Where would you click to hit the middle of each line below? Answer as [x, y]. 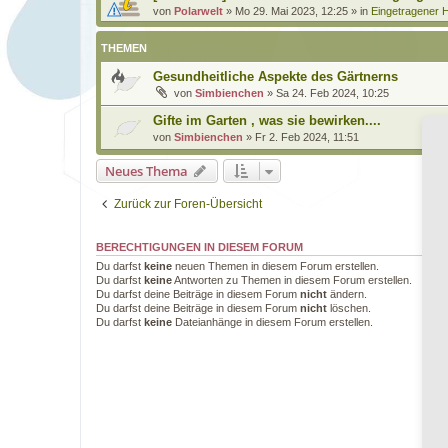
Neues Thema [146, 171]
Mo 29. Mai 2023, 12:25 [291, 11]
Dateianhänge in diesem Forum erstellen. [272, 322]
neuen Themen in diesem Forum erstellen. [275, 266]
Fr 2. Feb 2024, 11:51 [307, 137]
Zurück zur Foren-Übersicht [188, 204]
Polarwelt [198, 11]
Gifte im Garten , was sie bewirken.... [267, 120]
